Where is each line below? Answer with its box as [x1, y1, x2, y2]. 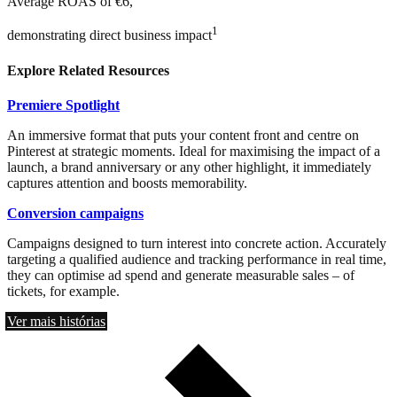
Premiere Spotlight [7, 97, 120, 113]
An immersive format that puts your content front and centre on [7, 128, 359, 144]
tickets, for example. [7, 284, 120, 300]
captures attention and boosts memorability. [7, 175, 247, 191]
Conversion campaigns [7, 206, 144, 222]
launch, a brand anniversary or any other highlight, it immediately [7, 160, 371, 175]
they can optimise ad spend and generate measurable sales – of [7, 268, 354, 284]
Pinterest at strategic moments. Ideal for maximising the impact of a [7, 144, 380, 160]
